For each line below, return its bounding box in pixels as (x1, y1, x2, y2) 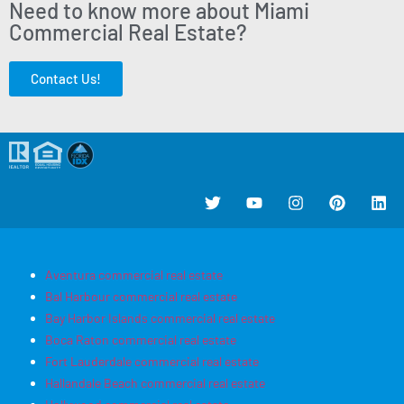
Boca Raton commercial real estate (45, 332, 236, 348)
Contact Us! (31, 70, 101, 87)
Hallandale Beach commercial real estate (45, 375, 265, 391)
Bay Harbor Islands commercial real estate (45, 310, 275, 326)
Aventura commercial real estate (45, 267, 223, 283)
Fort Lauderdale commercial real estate (45, 353, 259, 370)
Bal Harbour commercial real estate (45, 289, 237, 305)
